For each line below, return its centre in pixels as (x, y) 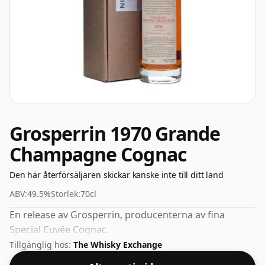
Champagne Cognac (98, 154)
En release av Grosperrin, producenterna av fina (117, 215)
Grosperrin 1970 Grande (115, 133)
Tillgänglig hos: (41, 245)
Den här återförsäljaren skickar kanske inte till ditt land (117, 175)
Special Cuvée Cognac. (59, 230)
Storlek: (66, 194)
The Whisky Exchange (118, 245)
